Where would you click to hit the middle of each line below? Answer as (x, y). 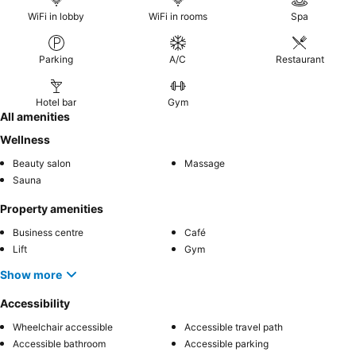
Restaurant (300, 59)
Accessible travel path (234, 327)
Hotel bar (56, 102)
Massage (205, 163)
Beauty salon (42, 163)
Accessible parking (226, 344)
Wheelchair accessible (63, 327)
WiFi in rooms (178, 16)
